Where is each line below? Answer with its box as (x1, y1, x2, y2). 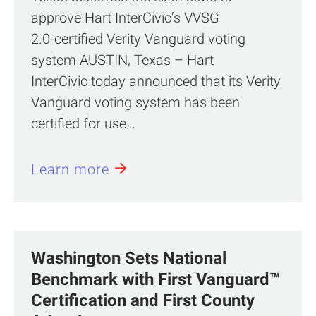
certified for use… (31, 115, 135, 132)
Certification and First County (31, 291, 255, 310)
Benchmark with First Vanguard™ (31, 269, 280, 289)
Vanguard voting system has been (31, 94, 240, 111)
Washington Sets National (31, 248, 226, 268)
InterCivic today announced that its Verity (31, 73, 281, 90)
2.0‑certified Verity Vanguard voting (31, 30, 245, 47)
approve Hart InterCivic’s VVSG (31, 9, 219, 26)
